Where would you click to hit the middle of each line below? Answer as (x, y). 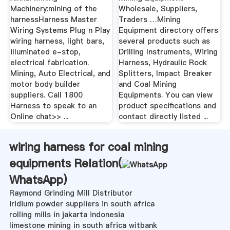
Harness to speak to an (53, 106)
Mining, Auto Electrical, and (60, 74)
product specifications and (168, 106)
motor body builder (45, 84)
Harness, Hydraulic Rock (163, 63)
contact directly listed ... (164, 117)
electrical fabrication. (49, 63)
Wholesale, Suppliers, (158, 9)
